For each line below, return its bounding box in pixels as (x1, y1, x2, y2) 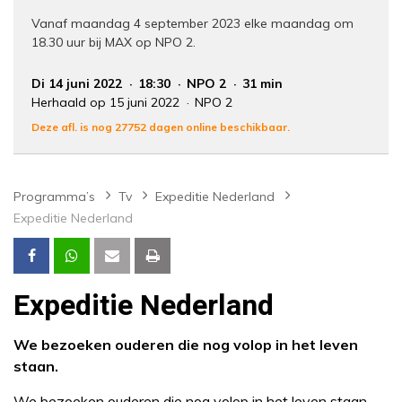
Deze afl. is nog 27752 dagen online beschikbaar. (31, 120, 290, 135)
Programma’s (13, 188, 95, 205)
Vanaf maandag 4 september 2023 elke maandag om (31, 15, 354, 32)
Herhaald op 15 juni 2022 (31, 94, 183, 111)
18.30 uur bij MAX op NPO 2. (31, 34, 196, 51)
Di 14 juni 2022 (31, 75, 126, 92)
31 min (242, 75, 283, 92)
